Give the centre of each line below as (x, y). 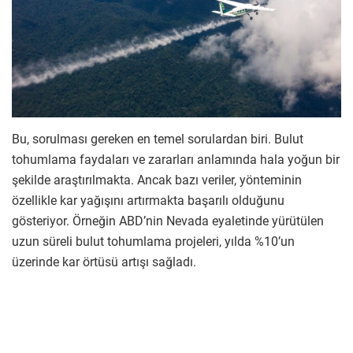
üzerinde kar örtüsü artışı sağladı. (104, 262)
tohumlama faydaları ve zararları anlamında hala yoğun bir (176, 159)
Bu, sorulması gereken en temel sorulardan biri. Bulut (158, 139)
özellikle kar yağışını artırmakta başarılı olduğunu (148, 200)
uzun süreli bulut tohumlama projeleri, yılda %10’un (153, 241)
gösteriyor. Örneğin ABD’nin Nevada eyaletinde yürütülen (168, 221)
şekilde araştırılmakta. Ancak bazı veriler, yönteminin (157, 180)
